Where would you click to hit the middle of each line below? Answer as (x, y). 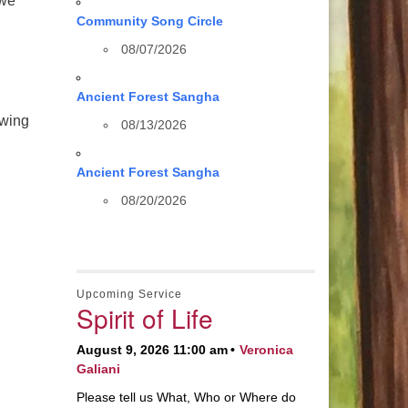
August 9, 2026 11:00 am (152, 350)
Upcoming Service (129, 294)
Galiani (98, 369)
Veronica (266, 350)
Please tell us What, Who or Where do (186, 397)
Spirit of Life (144, 318)
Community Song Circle (149, 21)
